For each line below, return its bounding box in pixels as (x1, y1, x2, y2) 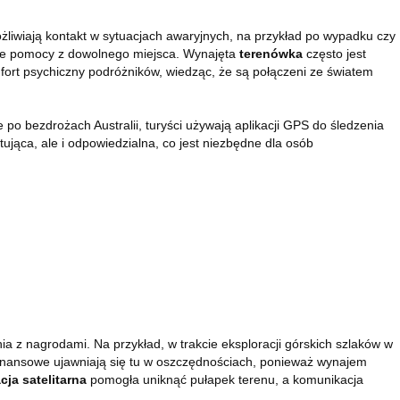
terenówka (239, 46, 303, 61)
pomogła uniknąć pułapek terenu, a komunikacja (87, 372, 363, 387)
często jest (303, 46, 366, 61)
